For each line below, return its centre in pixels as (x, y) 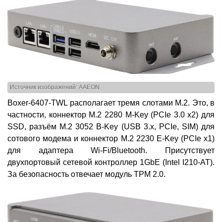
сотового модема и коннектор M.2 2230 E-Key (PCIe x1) (111, 139)
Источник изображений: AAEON (55, 87)
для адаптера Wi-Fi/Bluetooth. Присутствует (111, 151)
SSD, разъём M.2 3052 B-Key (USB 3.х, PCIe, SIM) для (111, 127)
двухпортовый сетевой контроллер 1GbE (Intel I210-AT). (111, 163)
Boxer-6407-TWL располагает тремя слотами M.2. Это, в (111, 103)
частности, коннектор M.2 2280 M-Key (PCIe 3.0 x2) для (111, 115)
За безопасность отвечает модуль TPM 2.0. (86, 174)
